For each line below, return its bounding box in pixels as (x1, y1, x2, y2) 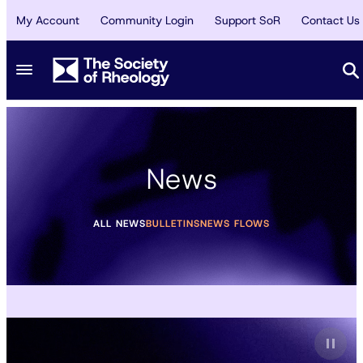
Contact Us (301, 13, 360, 28)
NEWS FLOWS (200, 216, 270, 230)
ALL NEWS (93, 216, 146, 230)
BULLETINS (146, 216, 200, 230)
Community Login (100, 13, 194, 28)
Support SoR (215, 13, 280, 28)
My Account (16, 13, 79, 28)
